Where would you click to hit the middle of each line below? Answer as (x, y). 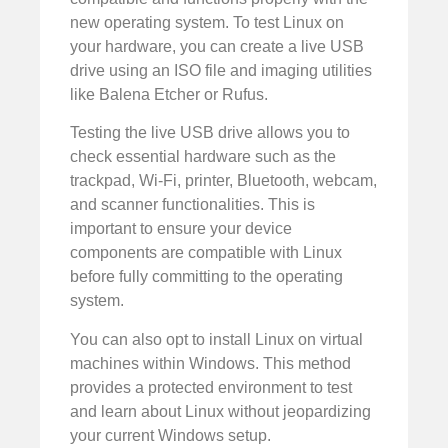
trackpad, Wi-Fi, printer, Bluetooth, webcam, (223, 181)
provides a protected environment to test (211, 387)
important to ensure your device (181, 229)
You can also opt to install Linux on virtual (216, 339)
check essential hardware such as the (203, 157)
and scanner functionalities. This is (192, 205)
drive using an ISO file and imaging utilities (221, 71)
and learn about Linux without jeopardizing (220, 411)
